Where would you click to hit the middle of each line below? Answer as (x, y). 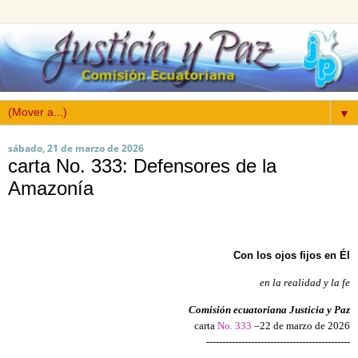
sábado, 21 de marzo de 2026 (76, 149)
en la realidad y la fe (305, 282)
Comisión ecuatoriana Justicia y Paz (269, 310)
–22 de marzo (283, 326)
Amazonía (51, 189)
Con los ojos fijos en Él (292, 255)
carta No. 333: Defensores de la (142, 166)
